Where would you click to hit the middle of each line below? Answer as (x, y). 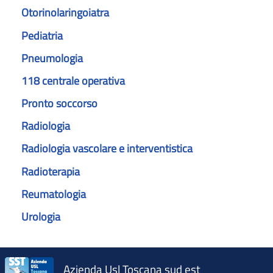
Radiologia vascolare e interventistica (107, 149)
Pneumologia (52, 58)
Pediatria (42, 35)
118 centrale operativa (73, 80)
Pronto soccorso (59, 104)
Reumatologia (53, 194)
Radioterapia (50, 171)
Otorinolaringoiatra (65, 13)
